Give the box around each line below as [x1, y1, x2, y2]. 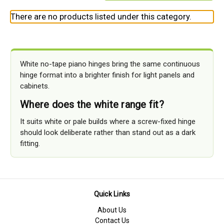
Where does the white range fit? [20, 98, 164, 110]
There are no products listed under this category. [10, 11, 191, 21]
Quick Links [93, 189, 130, 198]
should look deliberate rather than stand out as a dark [20, 127, 195, 137]
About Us [97, 205, 126, 214]
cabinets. [20, 81, 49, 90]
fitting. [20, 138, 40, 148]
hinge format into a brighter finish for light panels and [20, 70, 194, 79]
